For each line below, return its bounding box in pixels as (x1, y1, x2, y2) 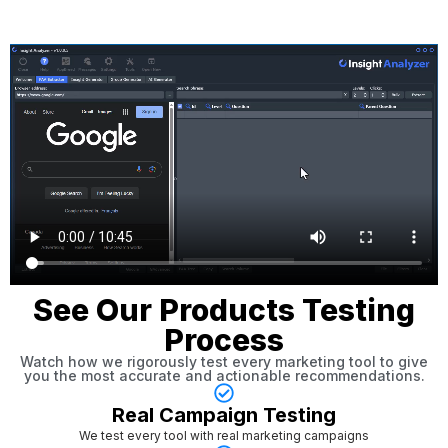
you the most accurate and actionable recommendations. (23, 366, 425, 384)
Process (164, 321, 284, 358)
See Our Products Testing (33, 291, 415, 328)
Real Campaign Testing (112, 402, 336, 427)
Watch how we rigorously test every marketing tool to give (20, 352, 428, 370)
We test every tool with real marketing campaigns (79, 427, 369, 443)
